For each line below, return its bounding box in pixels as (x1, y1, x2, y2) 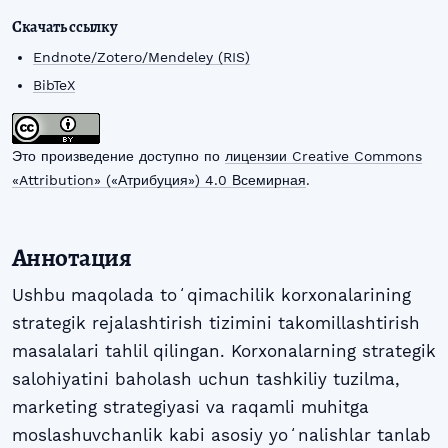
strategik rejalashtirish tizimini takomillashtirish (12, 313, 420, 334)
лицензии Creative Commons (225, 147, 422, 164)
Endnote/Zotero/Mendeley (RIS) (33, 49, 251, 66)
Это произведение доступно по (12, 147, 225, 164)
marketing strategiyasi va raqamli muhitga (12, 397, 369, 418)
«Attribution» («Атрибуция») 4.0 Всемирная (12, 171, 306, 188)
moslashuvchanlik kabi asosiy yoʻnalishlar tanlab (12, 425, 431, 446)
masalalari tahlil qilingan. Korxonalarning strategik (12, 341, 436, 362)
